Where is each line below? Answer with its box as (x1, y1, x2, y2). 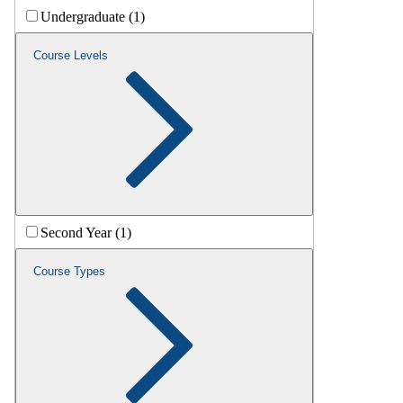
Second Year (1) (40, 225, 131, 241)
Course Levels (33, 49, 108, 63)
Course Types (33, 264, 105, 279)
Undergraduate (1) (40, 9, 145, 25)
